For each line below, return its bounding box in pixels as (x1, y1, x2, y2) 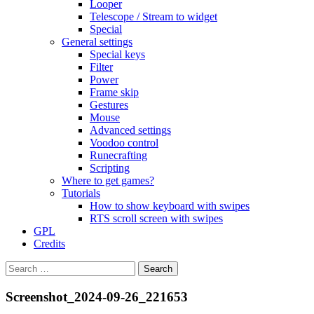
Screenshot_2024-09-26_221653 (6, 289, 188, 304)
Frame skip (90, 86, 139, 98)
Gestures (90, 99, 128, 111)
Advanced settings (90, 124, 171, 136)
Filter (90, 61, 113, 73)
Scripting (90, 162, 130, 174)
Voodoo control (90, 137, 158, 149)
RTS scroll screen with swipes (90, 212, 223, 224)
